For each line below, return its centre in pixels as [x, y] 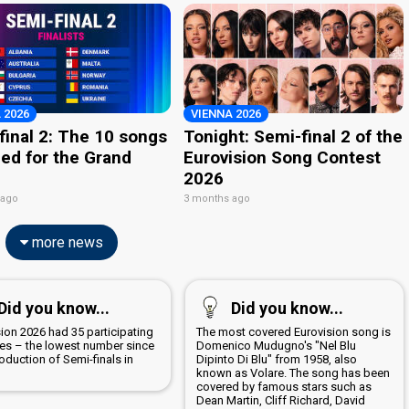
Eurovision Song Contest [283, 157]
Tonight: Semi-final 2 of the [294, 136]
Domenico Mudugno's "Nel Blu [276, 345]
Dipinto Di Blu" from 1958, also [276, 359]
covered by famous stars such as [283, 386]
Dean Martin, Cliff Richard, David [280, 400]
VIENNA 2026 [226, 113]
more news [65, 242]
